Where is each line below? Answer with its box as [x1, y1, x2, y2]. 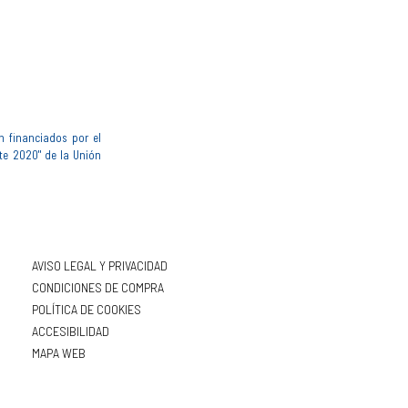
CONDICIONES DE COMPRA [32, 278, 164, 295]
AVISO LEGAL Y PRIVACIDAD [32, 256, 168, 273]
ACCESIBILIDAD [32, 321, 109, 339]
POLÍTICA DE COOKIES [32, 300, 141, 317]
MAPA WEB [32, 343, 86, 361]
